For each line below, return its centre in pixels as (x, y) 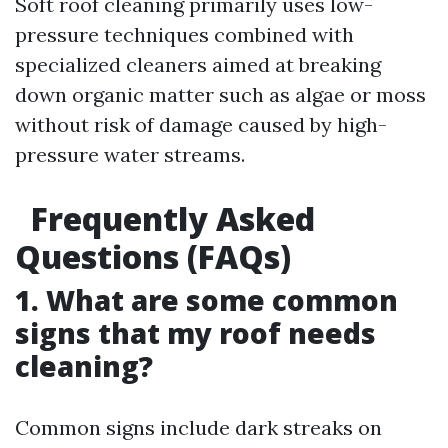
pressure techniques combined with (184, 34)
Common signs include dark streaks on (198, 427)
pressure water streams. (130, 154)
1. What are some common (206, 300)
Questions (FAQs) (153, 256)
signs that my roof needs (195, 333)
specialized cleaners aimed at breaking (198, 64)
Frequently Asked (169, 218)
